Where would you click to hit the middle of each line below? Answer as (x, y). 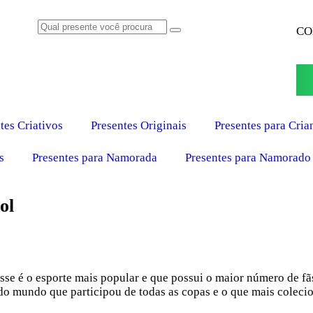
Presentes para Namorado (248, 158)
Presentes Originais (139, 125)
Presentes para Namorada (95, 158)
